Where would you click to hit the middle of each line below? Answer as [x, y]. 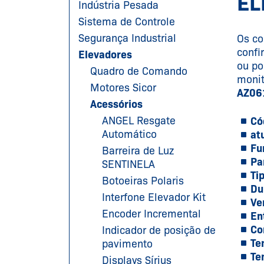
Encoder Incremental [151, 214]
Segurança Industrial [127, 38]
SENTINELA [128, 164]
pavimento [127, 244]
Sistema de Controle [127, 22]
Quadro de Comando [139, 71]
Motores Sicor [123, 88]
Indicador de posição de [159, 230]
